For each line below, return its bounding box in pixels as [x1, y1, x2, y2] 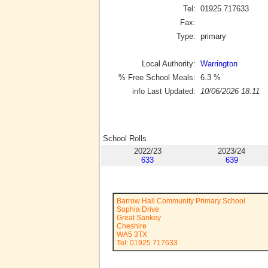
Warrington [200, 59, 237, 68]
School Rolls [103, 134, 147, 144]
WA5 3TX [117, 230, 147, 239]
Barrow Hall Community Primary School [117, 197, 245, 205]
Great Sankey [117, 214, 161, 222]
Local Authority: [142, 59, 196, 68]
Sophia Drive [117, 205, 159, 214]
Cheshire [117, 222, 147, 230]
